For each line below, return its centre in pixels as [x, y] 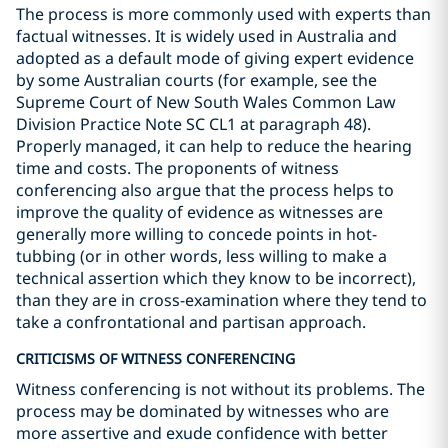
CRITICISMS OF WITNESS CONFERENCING [155, 358]
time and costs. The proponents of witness [177, 168]
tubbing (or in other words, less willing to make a [201, 256]
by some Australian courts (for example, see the [196, 80]
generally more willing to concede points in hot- [196, 234]
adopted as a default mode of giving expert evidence [215, 58]
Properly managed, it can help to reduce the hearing [214, 146]
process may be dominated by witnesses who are [202, 411]
